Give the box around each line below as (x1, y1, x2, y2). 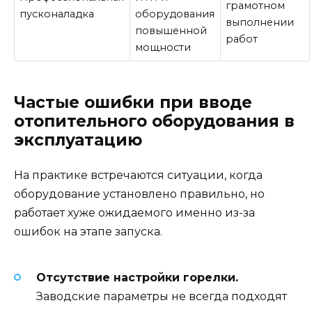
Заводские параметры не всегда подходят (36, 289, 287, 303)
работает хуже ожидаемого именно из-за (14, 206, 255, 220)
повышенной (135, 24, 208, 38)
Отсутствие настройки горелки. (36, 270, 238, 284)
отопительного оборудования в (14, 111, 295, 132)
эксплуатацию (14, 130, 142, 150)
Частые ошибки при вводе (14, 93, 252, 113)
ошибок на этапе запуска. (14, 225, 162, 239)
